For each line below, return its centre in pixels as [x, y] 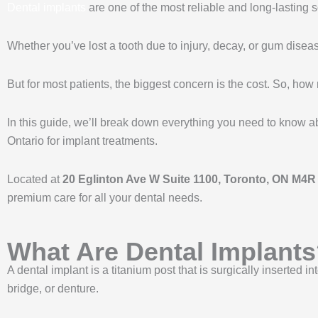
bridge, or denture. [54, 288]
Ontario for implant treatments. [84, 141]
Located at [35, 179]
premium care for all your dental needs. [105, 197]
